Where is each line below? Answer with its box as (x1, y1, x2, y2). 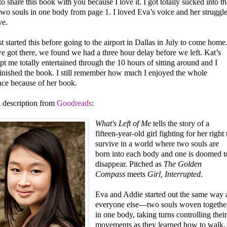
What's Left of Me (95, 119, 152, 128)
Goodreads (57, 98, 92, 107)
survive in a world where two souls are (95, 139, 219, 148)
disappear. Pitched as (95, 159, 164, 168)
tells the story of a (151, 119, 210, 128)
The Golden (164, 159, 202, 168)
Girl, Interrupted (147, 169, 201, 178)
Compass (95, 169, 126, 178)
